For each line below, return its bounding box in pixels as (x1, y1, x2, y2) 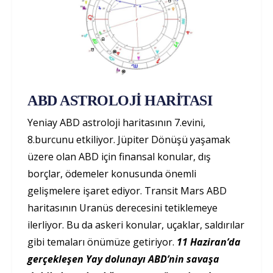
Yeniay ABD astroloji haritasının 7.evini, (27, 116, 205, 130)
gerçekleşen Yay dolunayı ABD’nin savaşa (27, 252, 219, 266)
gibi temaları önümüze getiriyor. (27, 235, 177, 249)
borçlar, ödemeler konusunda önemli (27, 167, 196, 181)
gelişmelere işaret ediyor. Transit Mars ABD (27, 184, 227, 198)
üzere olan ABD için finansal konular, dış (27, 150, 211, 164)
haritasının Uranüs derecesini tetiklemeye (27, 201, 218, 215)
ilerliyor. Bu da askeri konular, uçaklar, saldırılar (27, 218, 244, 232)
